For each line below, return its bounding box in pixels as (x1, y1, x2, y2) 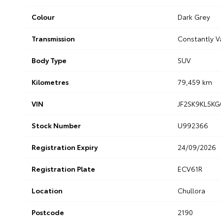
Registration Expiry (32, 142, 98, 152)
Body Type (32, 55, 67, 66)
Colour (32, 12, 55, 22)
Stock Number (32, 120, 81, 131)
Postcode (32, 207, 64, 218)
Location (32, 185, 63, 196)
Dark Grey (177, 12, 210, 22)
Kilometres (32, 77, 69, 87)
